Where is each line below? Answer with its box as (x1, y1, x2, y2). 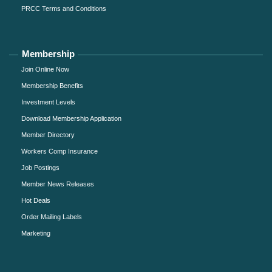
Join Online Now (21, 66, 69, 73)
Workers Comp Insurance (21, 148, 98, 155)
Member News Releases (21, 180, 94, 188)
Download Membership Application (21, 115, 121, 123)
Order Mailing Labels (21, 213, 82, 221)
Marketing (21, 229, 50, 237)
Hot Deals (21, 197, 50, 205)
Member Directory (21, 131, 75, 139)
